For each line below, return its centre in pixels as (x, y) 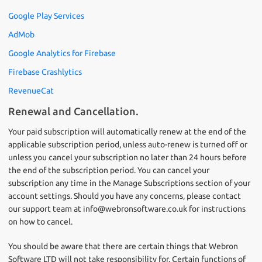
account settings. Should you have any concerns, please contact (125, 196)
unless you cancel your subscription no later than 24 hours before (127, 157)
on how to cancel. (40, 222)
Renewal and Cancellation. (73, 111)
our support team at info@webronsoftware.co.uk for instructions (127, 209)
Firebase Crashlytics (45, 72)
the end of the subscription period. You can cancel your (109, 170)
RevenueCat (31, 91)
